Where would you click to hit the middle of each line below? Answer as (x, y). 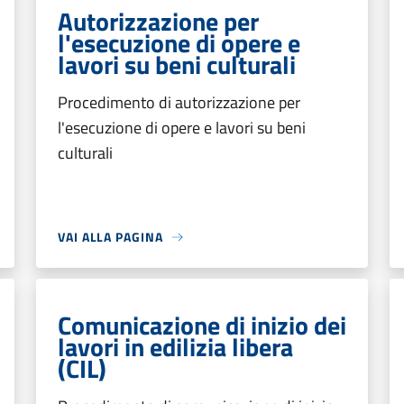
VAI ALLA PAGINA (110, 237)
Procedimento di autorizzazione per (179, 102)
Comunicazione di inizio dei (202, 325)
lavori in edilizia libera (175, 347)
